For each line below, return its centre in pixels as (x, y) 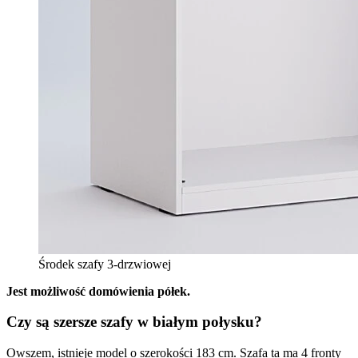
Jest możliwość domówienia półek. (98, 291)
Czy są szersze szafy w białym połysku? (134, 322)
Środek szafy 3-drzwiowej (105, 264)
